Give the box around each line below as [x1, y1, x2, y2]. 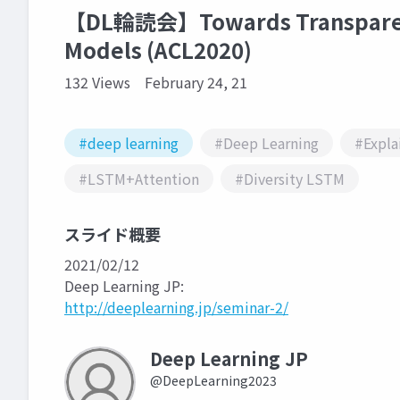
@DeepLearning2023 [150, 371, 277, 389]
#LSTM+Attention [79, 168, 199, 189]
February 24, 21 [145, 71, 247, 93]
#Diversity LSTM [235, 168, 345, 189]
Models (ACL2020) [64, 34, 252, 65]
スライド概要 [64, 222, 161, 246]
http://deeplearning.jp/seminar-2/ [64, 296, 288, 318]
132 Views [64, 71, 130, 93]
